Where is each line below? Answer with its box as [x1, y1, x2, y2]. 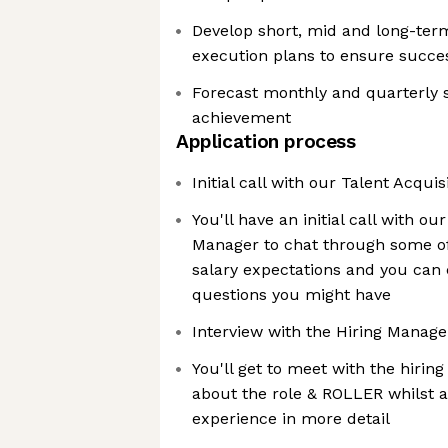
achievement [192, 108, 291, 127]
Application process [176, 130, 356, 153]
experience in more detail [192, 409, 390, 428]
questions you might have [192, 285, 391, 304]
